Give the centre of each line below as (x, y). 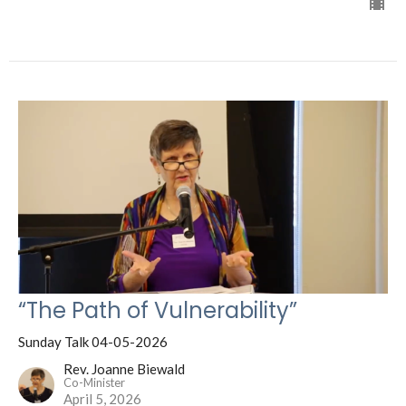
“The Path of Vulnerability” (158, 310)
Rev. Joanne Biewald (124, 368)
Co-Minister (94, 382)
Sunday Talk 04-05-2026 (93, 341)
